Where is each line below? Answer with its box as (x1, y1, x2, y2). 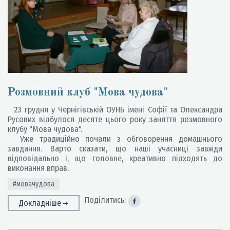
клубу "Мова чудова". (8, 124, 82, 134)
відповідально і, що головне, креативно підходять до (8, 154, 222, 163)
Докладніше (19, 198, 63, 208)
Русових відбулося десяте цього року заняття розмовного (8, 114, 222, 124)
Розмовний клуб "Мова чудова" (8, 87, 168, 98)
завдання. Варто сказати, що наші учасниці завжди (8, 144, 222, 154)
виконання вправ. (8, 163, 69, 173)
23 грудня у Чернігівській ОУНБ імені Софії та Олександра (8, 105, 222, 114)
